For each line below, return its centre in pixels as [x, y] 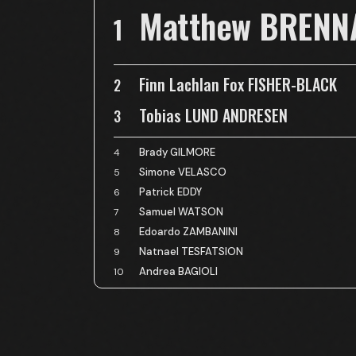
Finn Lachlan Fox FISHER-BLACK [238, 84]
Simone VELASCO [183, 172]
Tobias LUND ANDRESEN [213, 115]
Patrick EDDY [170, 192]
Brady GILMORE [177, 152]
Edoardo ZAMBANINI [188, 232]
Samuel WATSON [181, 212]
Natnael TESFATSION [191, 252]
